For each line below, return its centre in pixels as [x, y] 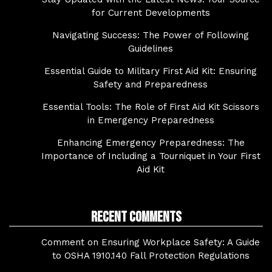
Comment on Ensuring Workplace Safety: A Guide [151, 243]
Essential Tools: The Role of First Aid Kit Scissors [151, 107]
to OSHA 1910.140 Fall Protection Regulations [151, 256]
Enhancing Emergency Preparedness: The [151, 143]
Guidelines [151, 49]
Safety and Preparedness [151, 85]
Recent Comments [136, 217]
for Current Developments [151, 13]
